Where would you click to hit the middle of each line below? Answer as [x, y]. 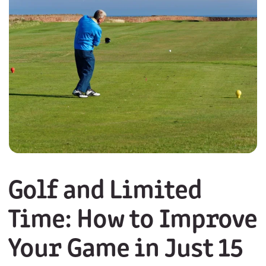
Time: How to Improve [132, 220]
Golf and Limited [104, 191]
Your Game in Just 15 [125, 249]
